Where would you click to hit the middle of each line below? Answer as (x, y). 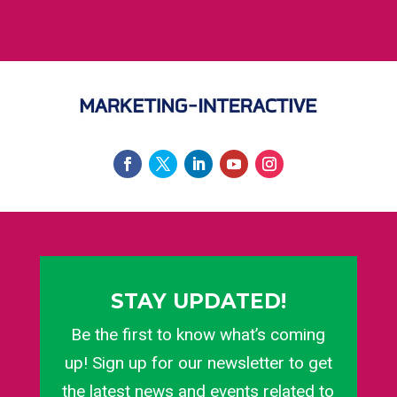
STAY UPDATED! (198, 301)
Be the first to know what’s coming (198, 334)
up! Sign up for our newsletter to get (198, 362)
